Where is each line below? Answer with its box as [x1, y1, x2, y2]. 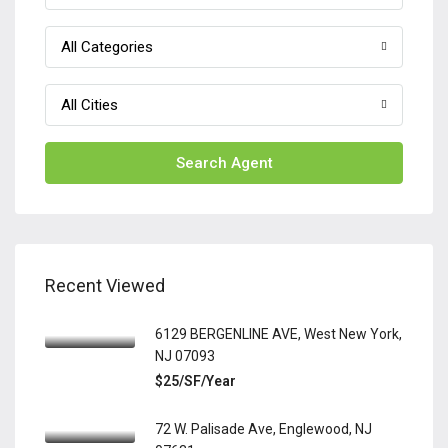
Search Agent [175, 154, 273, 172]
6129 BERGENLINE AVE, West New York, [155, 326, 402, 342]
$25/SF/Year [155, 373, 236, 389]
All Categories [61, 38, 153, 56]
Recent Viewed [45, 275, 165, 296]
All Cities [61, 96, 118, 114]
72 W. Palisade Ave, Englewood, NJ [155, 421, 372, 437]
